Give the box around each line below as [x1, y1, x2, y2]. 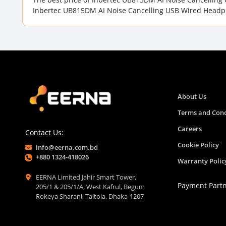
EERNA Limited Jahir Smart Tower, [36, 173, 136, 182]
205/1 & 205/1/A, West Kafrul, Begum [36, 182, 145, 191]
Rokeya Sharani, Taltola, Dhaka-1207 [36, 192, 144, 201]
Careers [178, 124, 202, 133]
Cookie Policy [178, 140, 219, 149]
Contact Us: [25, 128, 64, 137]
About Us [178, 92, 206, 101]
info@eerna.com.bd [36, 143, 98, 152]
